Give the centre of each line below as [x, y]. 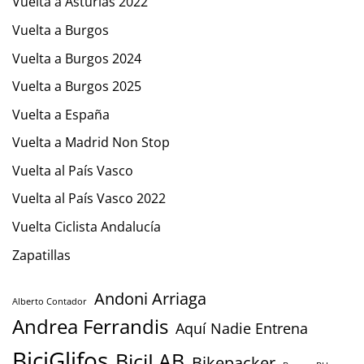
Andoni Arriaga [150, 298]
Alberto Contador [50, 301]
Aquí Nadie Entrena [242, 328]
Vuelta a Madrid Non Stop [91, 143]
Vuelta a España [61, 114]
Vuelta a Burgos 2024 [77, 58]
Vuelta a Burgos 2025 [77, 87]
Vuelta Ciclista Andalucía [87, 227]
